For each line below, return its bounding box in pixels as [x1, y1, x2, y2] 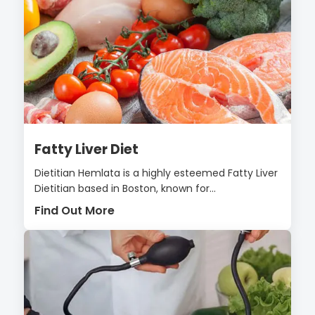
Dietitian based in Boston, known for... [34, 181, 216, 195]
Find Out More [34, 202, 115, 219]
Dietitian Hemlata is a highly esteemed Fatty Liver [34, 165, 278, 180]
